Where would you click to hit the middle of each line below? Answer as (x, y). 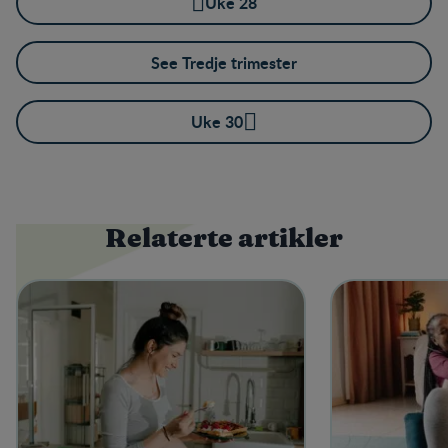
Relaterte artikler (224, 238)
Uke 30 (217, 122)
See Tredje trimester (224, 62)
